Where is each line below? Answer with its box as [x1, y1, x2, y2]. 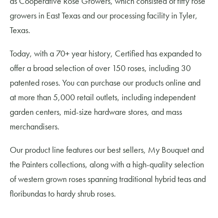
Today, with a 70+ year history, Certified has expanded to [10, 47, 201, 59]
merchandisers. [10, 120, 59, 132]
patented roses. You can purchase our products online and [10, 76, 200, 88]
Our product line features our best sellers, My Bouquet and [10, 144, 204, 155]
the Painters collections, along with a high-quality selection [10, 158, 204, 170]
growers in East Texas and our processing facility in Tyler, [10, 9, 198, 21]
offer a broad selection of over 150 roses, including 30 [10, 62, 191, 73]
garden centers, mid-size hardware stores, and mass [10, 106, 182, 117]
